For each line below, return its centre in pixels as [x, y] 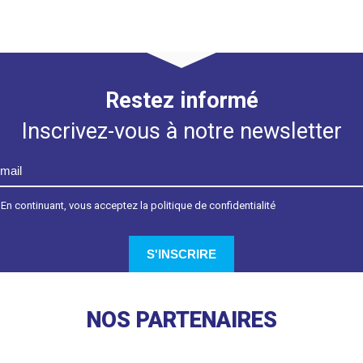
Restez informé [181, 100]
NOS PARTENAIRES [181, 320]
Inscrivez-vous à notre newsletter [181, 131]
